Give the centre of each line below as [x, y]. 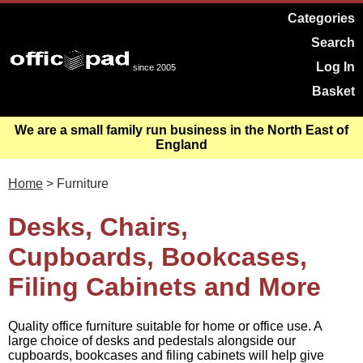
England [181, 145]
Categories [321, 18]
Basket [333, 91]
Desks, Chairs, [98, 227]
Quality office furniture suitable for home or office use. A [165, 327]
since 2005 [154, 67]
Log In [335, 67]
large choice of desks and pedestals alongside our [152, 341]
